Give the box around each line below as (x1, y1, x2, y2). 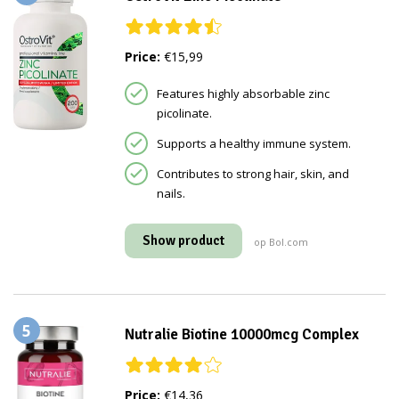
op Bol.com (253, 235, 308, 249)
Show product (142, 232, 224, 249)
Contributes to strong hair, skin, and (156, 166, 349, 183)
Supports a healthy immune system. (156, 135, 351, 152)
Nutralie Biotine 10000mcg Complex (124, 325, 359, 345)
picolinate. (156, 105, 212, 122)
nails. (156, 185, 185, 202)
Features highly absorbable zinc (156, 85, 330, 102)
